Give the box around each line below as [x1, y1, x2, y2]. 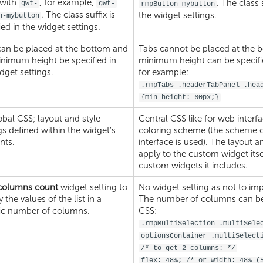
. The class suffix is [41, 9, 118, 20]
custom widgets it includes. [139, 160, 248, 171]
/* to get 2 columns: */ [140, 244, 235, 252]
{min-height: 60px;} [140, 93, 219, 102]
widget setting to [58, 181, 127, 193]
